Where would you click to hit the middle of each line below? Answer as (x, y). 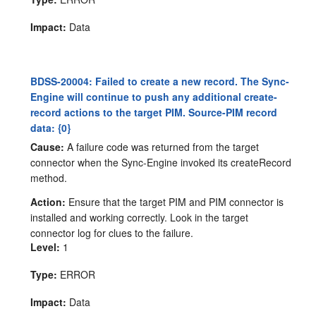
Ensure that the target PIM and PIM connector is (175, 201)
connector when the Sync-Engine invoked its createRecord (161, 162)
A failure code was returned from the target (162, 146)
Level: (45, 247)
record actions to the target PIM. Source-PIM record (154, 112)
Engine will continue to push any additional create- (154, 96)
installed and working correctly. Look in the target (140, 217)
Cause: (48, 146)
